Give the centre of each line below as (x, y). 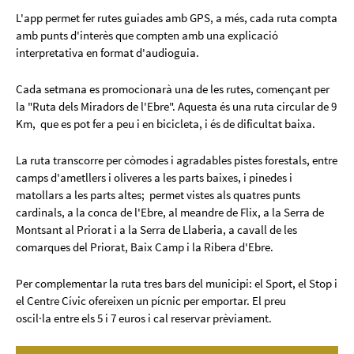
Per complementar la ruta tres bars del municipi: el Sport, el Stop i (177, 284)
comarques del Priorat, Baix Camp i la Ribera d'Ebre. (145, 247)
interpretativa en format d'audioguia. (107, 53)
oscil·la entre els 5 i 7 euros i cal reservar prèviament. (144, 318)
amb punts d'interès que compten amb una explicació (147, 36)
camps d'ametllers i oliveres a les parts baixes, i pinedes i (154, 178)
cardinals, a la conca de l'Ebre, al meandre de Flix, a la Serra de (170, 213)
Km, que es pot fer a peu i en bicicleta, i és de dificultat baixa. (166, 124)
